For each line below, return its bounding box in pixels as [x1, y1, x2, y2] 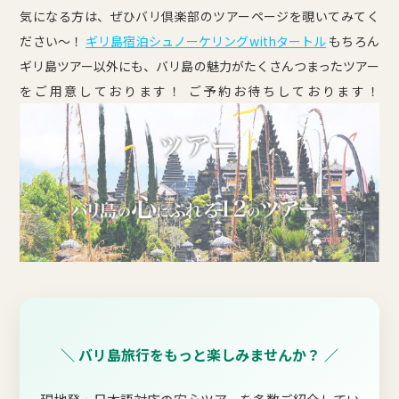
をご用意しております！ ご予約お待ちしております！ [20, 82, 379, 101]
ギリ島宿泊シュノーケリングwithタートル [85, 32, 327, 51]
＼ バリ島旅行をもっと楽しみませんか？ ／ [61, 344, 338, 366]
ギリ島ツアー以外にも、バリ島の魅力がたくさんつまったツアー [20, 57, 379, 76]
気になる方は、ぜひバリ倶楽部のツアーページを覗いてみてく [20, 7, 379, 26]
